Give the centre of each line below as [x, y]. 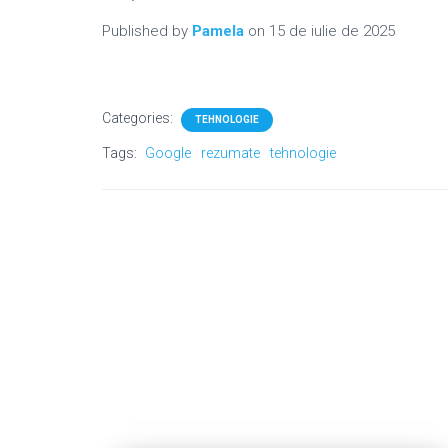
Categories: [139, 118]
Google [168, 153]
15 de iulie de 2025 [332, 31]
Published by [147, 31]
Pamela [218, 31]
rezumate [230, 153]
